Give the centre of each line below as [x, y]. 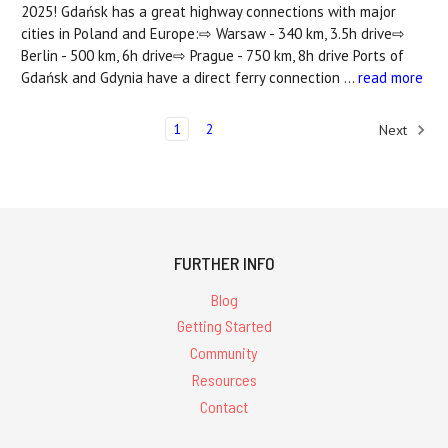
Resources [224, 379]
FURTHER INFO [224, 262]
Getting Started [224, 326]
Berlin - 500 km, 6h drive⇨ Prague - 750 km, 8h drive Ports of [212, 55]
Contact [224, 406]
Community [224, 353]
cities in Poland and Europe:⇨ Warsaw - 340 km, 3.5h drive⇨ [213, 33]
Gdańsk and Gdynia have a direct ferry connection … [189, 77]
